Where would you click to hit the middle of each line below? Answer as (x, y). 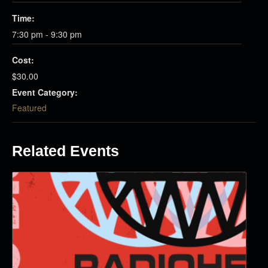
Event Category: (45, 92)
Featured (29, 108)
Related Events (66, 151)
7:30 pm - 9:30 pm (47, 34)
